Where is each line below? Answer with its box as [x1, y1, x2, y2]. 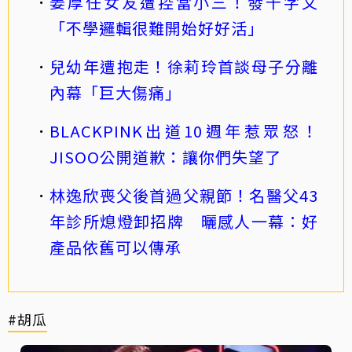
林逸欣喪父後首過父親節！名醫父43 [49, 183, 318, 207]
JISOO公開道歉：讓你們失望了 [49, 145, 281, 168]
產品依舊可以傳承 [49, 235, 181, 258]
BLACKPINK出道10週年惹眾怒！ [49, 119, 318, 142]
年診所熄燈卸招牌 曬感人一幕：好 [49, 209, 318, 233]
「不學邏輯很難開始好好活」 [49, 16, 264, 39]
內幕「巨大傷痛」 [49, 80, 181, 104]
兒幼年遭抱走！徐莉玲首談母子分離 [49, 54, 318, 78]
